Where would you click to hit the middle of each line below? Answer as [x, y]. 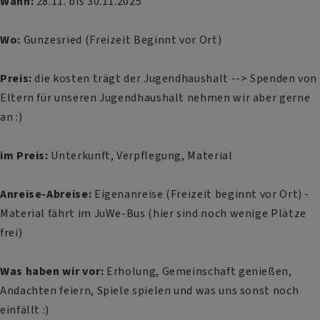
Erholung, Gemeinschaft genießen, [198, 271]
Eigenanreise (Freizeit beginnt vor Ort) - [201, 194]
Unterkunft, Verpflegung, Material [142, 155]
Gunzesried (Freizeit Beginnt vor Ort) [121, 39]
